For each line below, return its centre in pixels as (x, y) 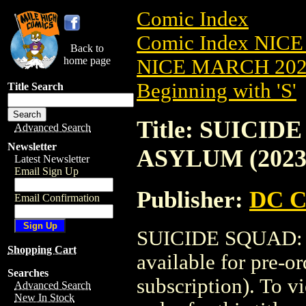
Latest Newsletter (52, 159)
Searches (28, 273)
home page (87, 60)
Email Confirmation (57, 198)
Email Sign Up (46, 171)
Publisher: (193, 199)
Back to (87, 48)
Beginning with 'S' (217, 91)
